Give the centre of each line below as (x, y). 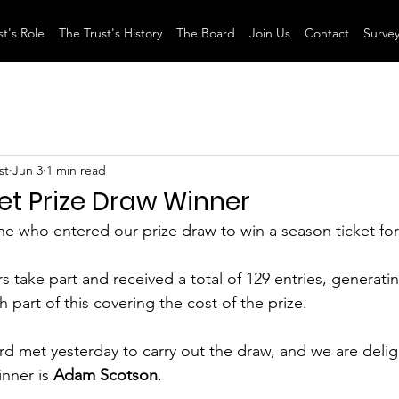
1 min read (76, 170)
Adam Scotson (106, 375)
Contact (326, 33)
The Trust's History (110, 33)
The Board (205, 33)
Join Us (269, 33)
